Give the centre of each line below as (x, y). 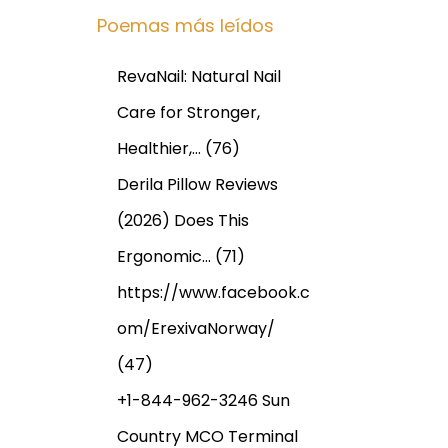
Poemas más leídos (185, 25)
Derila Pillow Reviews (197, 184)
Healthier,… (159, 148)
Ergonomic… (164, 256)
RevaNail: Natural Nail (199, 76)
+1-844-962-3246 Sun (203, 400)
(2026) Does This (183, 220)
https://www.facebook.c (213, 292)
